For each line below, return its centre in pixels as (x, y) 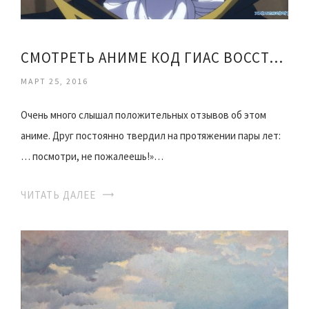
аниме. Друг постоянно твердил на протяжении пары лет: (151, 135)
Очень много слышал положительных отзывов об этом (143, 114)
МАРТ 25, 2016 (54, 81)
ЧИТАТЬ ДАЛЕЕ (58, 195)
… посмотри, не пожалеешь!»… (92, 156)
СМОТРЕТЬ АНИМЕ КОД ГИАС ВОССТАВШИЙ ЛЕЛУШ (276, 57)
